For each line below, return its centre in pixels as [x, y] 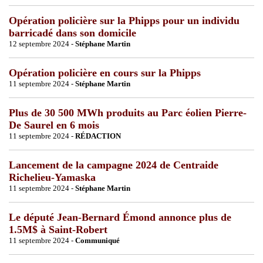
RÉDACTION [98, 136]
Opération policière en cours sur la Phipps [105, 73]
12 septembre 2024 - [42, 43]
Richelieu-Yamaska [52, 177]
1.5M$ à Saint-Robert [58, 229]
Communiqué [97, 240]
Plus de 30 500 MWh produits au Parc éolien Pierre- [128, 112]
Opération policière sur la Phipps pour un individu [124, 20]
